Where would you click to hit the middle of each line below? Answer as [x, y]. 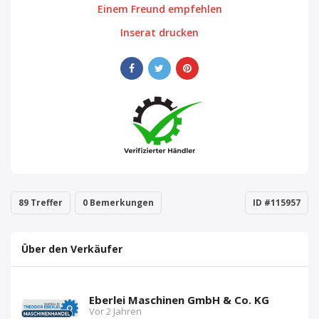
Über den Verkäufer [72, 249]
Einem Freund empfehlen [159, 9]
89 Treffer [41, 203]
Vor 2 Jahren [115, 311]
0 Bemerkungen [118, 203]
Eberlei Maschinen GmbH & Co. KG [179, 300]
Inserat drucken [159, 32]
